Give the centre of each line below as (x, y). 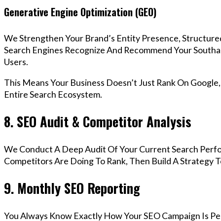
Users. (16, 61)
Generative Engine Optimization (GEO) (80, 12)
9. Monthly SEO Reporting (72, 188)
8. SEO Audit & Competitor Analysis (98, 122)
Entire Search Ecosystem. (53, 94)
